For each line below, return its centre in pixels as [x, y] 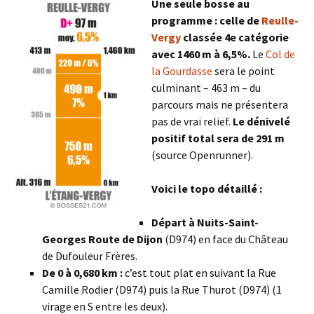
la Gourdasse [182, 71]
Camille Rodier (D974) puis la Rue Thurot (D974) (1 [162, 290]
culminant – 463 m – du [206, 88]
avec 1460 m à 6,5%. [201, 54]
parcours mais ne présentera [220, 105]
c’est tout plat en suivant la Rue [200, 273]
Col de [280, 54]
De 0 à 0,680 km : [83, 273]
